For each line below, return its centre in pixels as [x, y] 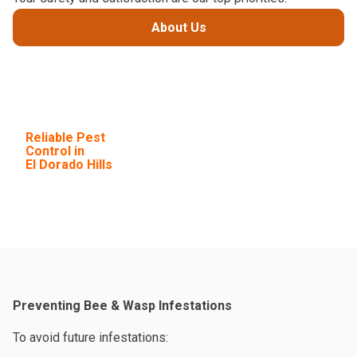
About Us [178, 27]
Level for [53, 124]
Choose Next [65, 110]
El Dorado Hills [69, 164]
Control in [55, 151]
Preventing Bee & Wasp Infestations [122, 305]
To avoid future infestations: [90, 337]
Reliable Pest [65, 137]
